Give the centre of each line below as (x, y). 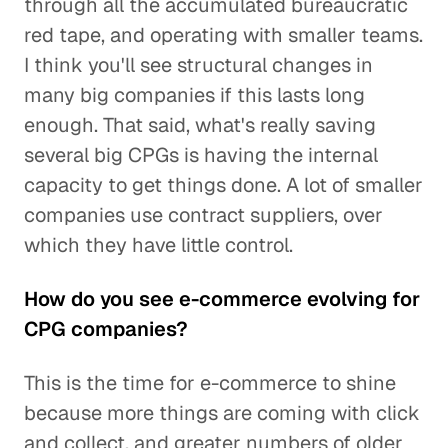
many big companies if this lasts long (194, 95)
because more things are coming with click (222, 413)
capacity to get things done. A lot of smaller (223, 185)
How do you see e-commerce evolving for (222, 299)
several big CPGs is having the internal (201, 155)
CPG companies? (106, 329)
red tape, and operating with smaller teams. (223, 35)
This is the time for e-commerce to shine (210, 383)
